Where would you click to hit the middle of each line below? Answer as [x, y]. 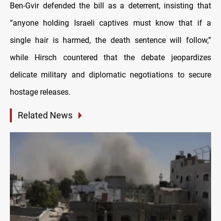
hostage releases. [40, 92]
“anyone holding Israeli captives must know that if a [110, 23]
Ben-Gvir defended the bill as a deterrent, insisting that [110, 6]
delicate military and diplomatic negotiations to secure [110, 75]
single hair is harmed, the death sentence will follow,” [110, 40]
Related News [45, 115]
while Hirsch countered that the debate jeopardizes [110, 58]
